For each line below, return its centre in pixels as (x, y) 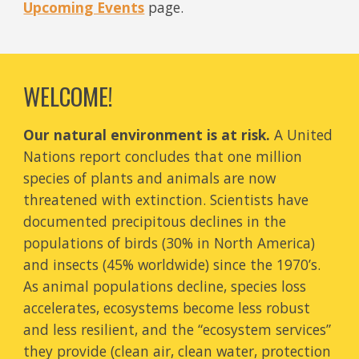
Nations (50, 156)
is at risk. (237, 135)
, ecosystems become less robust (204, 308)
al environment (149, 135)
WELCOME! (69, 96)
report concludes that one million (189, 156)
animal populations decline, (135, 286)
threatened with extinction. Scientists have (166, 200)
